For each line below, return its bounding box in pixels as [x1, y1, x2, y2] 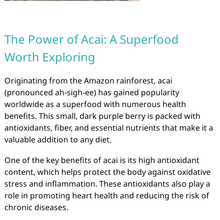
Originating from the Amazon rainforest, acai [4, 75, 172, 86]
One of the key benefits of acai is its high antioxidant [4, 155, 199, 165]
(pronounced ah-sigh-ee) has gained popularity [4, 87, 179, 98]
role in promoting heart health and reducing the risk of [4, 190, 209, 201]
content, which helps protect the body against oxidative [4, 166, 211, 177]
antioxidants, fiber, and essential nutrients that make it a [4, 122, 213, 133]
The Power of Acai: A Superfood [4, 31, 179, 47]
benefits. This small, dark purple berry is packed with [4, 110, 200, 121]
